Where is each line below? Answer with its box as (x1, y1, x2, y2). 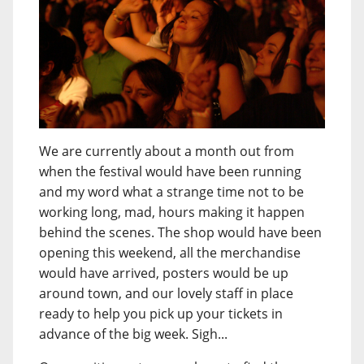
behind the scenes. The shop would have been (39, 223, 322, 241)
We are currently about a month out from (39, 141, 294, 160)
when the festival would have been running (39, 162, 301, 180)
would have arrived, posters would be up (39, 263, 288, 282)
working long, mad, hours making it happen (39, 202, 305, 221)
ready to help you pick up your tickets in (39, 304, 283, 323)
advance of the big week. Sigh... (39, 324, 227, 343)
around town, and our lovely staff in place (39, 284, 293, 302)
